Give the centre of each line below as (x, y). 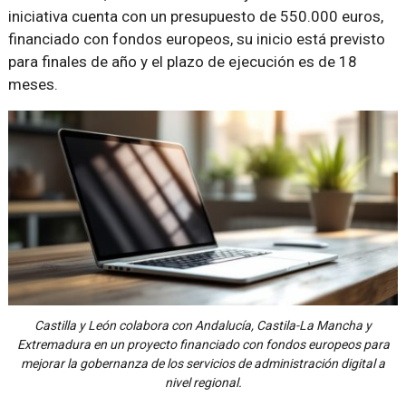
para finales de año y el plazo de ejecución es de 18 (182, 62)
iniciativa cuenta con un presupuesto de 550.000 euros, (195, 16)
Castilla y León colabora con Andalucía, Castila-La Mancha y (203, 326)
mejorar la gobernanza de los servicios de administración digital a (203, 364)
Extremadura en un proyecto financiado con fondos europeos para (203, 345)
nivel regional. (203, 383)
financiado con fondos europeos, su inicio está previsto (196, 39)
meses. (33, 84)
